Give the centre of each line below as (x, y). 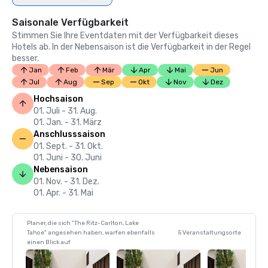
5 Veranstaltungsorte (210, 233)
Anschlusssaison (69, 134)
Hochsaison (58, 99)
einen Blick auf (49, 242)
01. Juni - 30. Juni (68, 158)
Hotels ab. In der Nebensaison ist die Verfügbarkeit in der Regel (131, 47)
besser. (25, 58)
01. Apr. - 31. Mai (63, 193)
